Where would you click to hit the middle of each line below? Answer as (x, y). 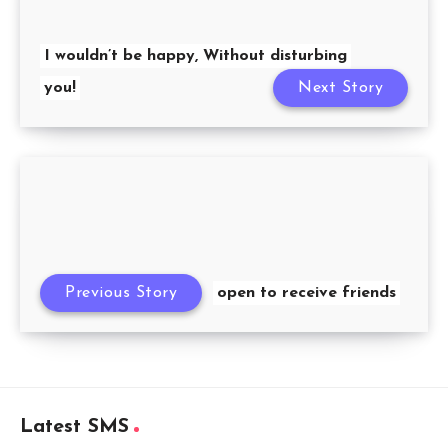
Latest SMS (74, 426)
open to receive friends (306, 292)
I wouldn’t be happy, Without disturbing (195, 55)
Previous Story (121, 292)
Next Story (340, 87)
